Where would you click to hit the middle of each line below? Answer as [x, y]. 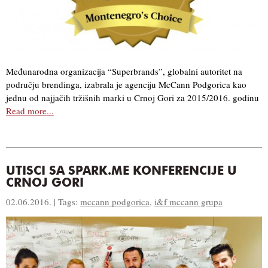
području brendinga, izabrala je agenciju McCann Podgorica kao [126, 85]
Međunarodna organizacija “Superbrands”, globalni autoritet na [124, 71]
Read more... [30, 111]
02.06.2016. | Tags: [43, 202]
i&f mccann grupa [188, 202]
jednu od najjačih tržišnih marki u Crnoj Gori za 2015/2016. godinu [133, 98]
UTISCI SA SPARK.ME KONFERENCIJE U [121, 172]
